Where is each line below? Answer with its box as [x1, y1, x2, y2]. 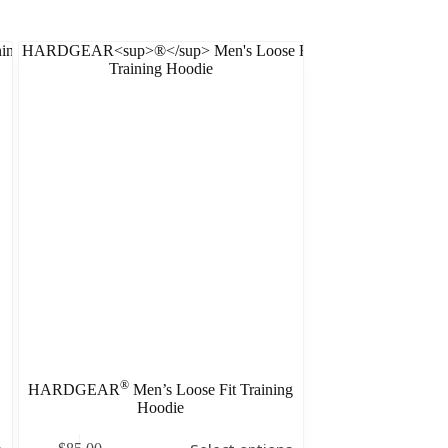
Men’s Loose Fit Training [129, 380, 294, 398]
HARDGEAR [28, 380, 121, 398]
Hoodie [137, 398, 185, 416]
